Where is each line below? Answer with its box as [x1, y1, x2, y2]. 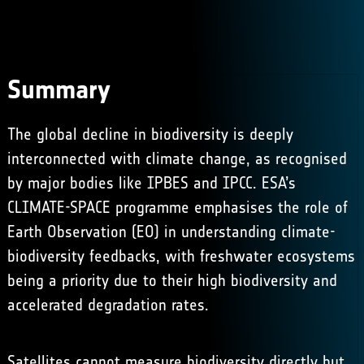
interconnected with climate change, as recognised [6, 149, 347, 168]
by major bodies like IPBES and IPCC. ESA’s [6, 173, 296, 193]
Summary [6, 74, 110, 106]
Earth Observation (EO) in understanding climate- [6, 222, 336, 241]
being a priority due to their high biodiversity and [6, 271, 337, 290]
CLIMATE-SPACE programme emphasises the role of [6, 197, 348, 217]
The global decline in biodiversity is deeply [6, 124, 293, 144]
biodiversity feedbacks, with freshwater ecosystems [6, 246, 355, 266]
